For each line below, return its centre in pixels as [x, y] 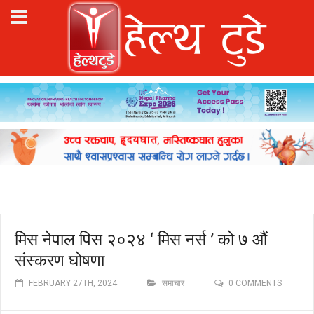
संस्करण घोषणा [60, 260]
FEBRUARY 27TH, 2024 [73, 283]
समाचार [173, 283]
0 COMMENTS [255, 283]
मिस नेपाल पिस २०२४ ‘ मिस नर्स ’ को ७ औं [141, 239]
